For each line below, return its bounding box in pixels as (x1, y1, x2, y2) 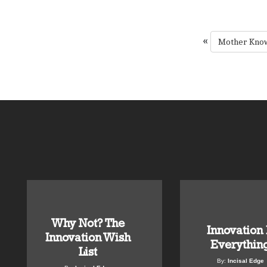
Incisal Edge (228, 257, 265, 265)
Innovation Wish (45, 231, 131, 244)
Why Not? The (51, 216, 125, 230)
